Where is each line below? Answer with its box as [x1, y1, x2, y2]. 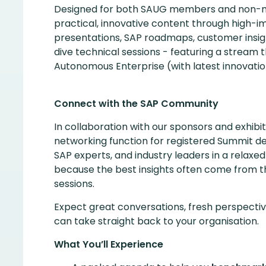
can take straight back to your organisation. [54, 214, 259, 228]
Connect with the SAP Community [54, 97, 218, 110]
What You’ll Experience [54, 237, 163, 251]
